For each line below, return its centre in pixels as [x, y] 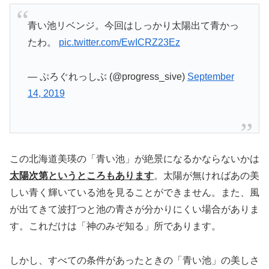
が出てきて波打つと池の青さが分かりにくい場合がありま [134, 210]
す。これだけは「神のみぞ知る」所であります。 [115, 226]
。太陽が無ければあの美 [207, 176]
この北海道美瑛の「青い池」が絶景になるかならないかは [134, 159]
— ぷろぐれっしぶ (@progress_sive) [107, 77]
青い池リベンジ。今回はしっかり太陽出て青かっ [133, 26]
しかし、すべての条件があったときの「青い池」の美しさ [134, 260]
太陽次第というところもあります [82, 176]
